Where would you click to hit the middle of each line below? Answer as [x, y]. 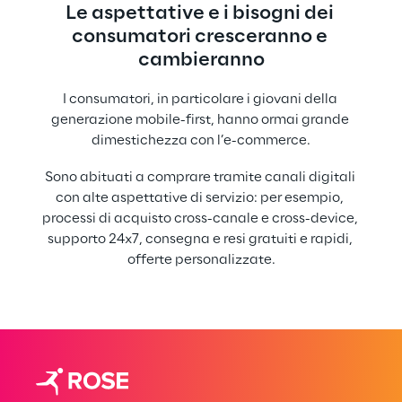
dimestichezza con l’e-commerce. [201, 141]
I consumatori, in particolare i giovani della [201, 100]
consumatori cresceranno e [201, 37]
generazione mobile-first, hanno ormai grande [201, 121]
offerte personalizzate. [201, 260]
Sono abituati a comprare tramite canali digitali [201, 177]
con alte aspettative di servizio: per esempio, [201, 198]
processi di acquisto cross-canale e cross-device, [201, 218]
